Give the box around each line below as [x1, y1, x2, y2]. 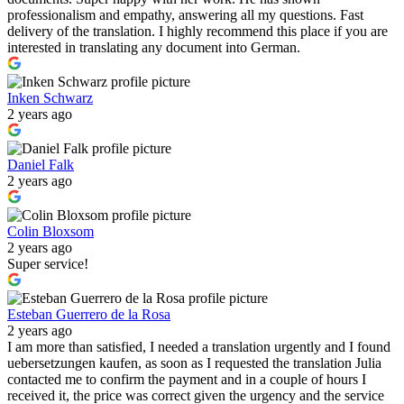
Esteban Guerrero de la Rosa [7, 307, 170, 323]
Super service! [7, 256, 88, 272]
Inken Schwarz [7, 90, 93, 106]
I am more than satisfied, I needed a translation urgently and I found [7, 339, 390, 355]
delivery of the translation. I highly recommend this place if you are [7, 23, 388, 40]
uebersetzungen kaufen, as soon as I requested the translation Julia [7, 355, 381, 372]
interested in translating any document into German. [7, 40, 300, 56]
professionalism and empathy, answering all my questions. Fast [7, 7, 363, 23]
